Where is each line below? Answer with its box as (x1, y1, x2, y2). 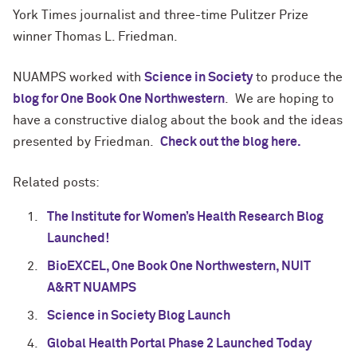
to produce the (253, 70, 343, 84)
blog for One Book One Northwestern (13, 92, 225, 105)
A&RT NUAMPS (47, 280, 137, 294)
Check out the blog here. (160, 135, 301, 148)
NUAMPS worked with (13, 70, 144, 84)
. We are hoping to (225, 92, 334, 105)
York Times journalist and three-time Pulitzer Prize (13, 8, 308, 22)
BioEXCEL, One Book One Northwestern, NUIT (47, 259, 312, 273)
